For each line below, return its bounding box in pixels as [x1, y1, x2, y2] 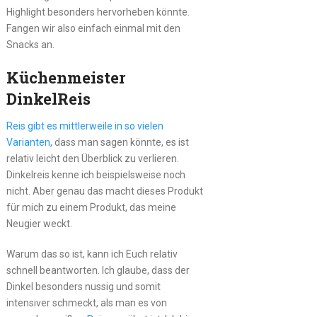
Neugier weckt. [6, 217, 72, 229]
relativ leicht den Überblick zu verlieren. [6, 152, 179, 164]
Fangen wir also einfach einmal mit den [6, 22, 180, 34]
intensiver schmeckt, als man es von [6, 296, 167, 309]
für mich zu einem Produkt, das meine [6, 201, 176, 213]
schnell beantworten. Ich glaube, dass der [6, 264, 190, 276]
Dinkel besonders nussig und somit [6, 280, 161, 292]
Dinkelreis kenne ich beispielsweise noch [6, 168, 185, 180]
